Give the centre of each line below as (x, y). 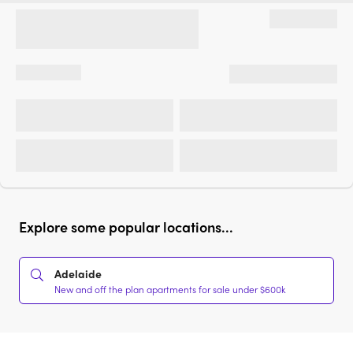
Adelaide (78, 274)
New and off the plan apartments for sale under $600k (170, 290)
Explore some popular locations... (126, 227)
